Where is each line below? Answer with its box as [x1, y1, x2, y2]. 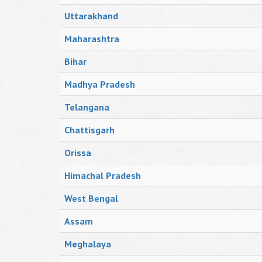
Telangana [64, 101, 109, 113]
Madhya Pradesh [64, 78, 135, 90]
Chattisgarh [64, 124, 115, 136]
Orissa [64, 147, 91, 158]
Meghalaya [64, 238, 111, 250]
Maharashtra [64, 33, 119, 44]
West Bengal [64, 192, 118, 204]
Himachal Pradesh [64, 170, 141, 181]
